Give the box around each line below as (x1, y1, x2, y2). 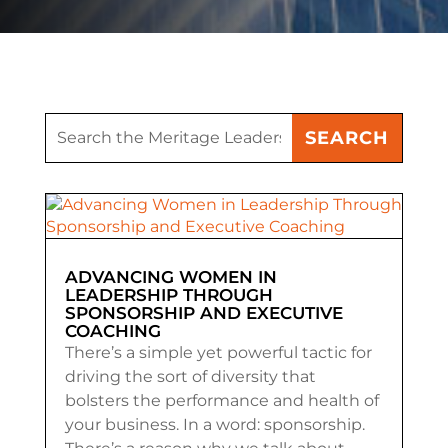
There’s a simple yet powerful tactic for (64, 342, 372, 362)
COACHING (64, 320, 161, 341)
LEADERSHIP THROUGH (64, 284, 273, 305)
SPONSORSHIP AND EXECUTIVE (64, 302, 343, 323)
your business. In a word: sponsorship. (64, 414, 365, 434)
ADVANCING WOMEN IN (64, 266, 277, 287)
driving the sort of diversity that (64, 366, 316, 386)
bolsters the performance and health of (64, 390, 379, 410)
